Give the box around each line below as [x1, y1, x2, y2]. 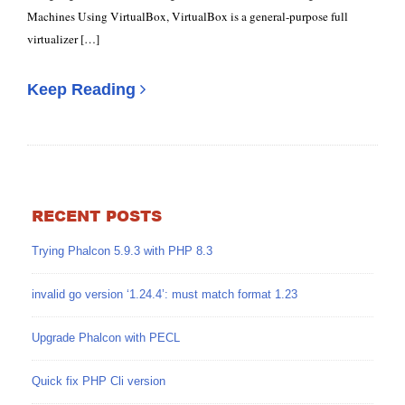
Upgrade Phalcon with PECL [32, 330, 180, 344]
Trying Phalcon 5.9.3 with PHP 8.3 [32, 243, 212, 258]
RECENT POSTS [32, 204, 162, 226]
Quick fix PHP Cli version [32, 373, 165, 388]
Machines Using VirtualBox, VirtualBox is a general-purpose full [27, 8, 348, 24]
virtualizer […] [27, 31, 99, 47]
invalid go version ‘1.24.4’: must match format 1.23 [32, 287, 297, 301]
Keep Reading [27, 80, 136, 99]
